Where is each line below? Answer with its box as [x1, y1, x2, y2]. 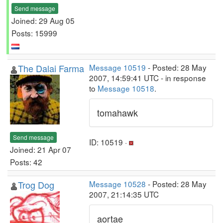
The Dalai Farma [18, 62, 84, 75]
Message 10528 [89, 178, 146, 189]
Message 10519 [89, 62, 146, 73]
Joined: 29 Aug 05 [11, 14, 75, 26]
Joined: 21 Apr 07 [10, 143, 71, 155]
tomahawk [97, 106, 138, 119]
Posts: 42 [10, 156, 42, 167]
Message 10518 [98, 83, 154, 94]
